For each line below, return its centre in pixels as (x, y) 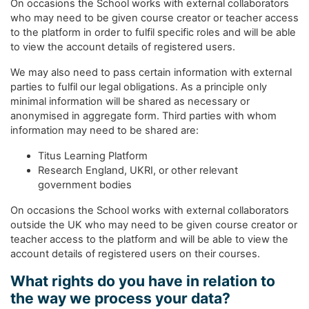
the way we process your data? (120, 298)
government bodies (85, 185)
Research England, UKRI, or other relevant (138, 170)
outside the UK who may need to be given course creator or (154, 225)
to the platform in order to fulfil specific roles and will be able (153, 32)
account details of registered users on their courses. (135, 254)
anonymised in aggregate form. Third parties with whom (143, 116)
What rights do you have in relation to (143, 281)
